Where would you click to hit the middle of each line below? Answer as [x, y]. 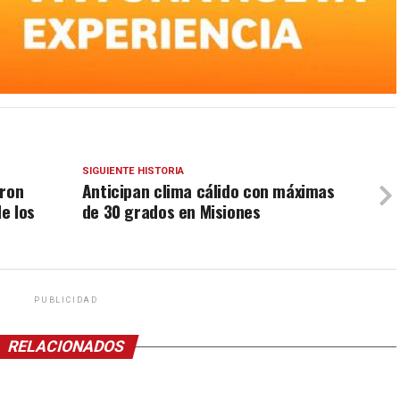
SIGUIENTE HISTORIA [133, 171]
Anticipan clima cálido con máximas [208, 191]
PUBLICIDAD [66, 300]
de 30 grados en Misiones [171, 212]
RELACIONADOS [66, 347]
